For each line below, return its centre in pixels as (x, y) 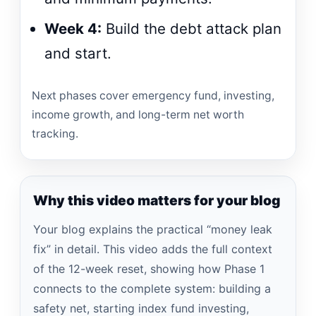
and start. (78, 53)
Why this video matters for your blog (157, 201)
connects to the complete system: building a (152, 289)
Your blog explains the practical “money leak (153, 230)
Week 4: (73, 28)
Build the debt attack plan (192, 28)
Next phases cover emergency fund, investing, (153, 96)
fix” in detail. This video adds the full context (153, 249)
